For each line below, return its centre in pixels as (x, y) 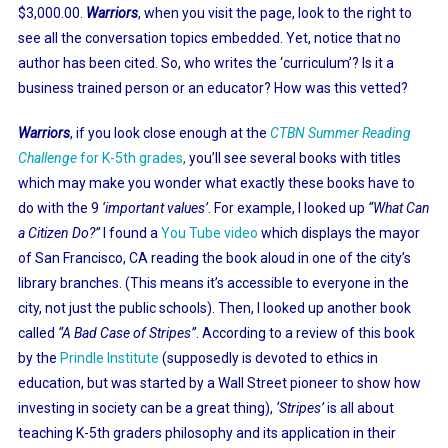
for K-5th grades (129, 157)
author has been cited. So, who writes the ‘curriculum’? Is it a (205, 62)
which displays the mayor (340, 232)
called (37, 332)
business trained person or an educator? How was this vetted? (212, 87)
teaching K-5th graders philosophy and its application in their (206, 432)
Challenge (47, 157)
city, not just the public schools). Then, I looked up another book (214, 307)
